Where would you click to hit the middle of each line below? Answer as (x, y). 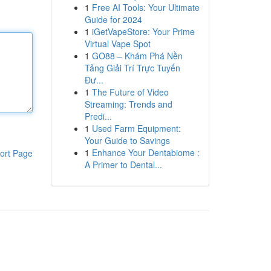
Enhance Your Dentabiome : (145, 152)
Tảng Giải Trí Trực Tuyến (132, 68)
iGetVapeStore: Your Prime (143, 31)
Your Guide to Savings (127, 140)
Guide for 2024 (113, 19)
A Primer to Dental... (123, 165)
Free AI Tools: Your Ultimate (145, 7)
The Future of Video (130, 92)
